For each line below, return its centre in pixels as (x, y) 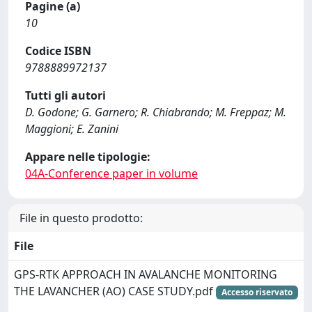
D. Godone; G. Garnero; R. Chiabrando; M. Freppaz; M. (156, 112)
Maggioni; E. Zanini (72, 129)
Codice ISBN (58, 51)
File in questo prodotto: (81, 218)
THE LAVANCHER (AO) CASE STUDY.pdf (115, 291)
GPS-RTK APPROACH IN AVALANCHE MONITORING (146, 274)
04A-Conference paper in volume (111, 173)
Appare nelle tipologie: (88, 157)
